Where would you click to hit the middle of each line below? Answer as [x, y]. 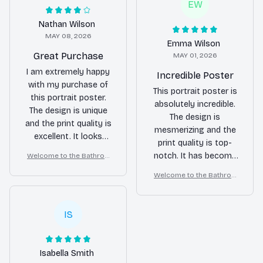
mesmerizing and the [195, 130]
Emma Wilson [194, 43]
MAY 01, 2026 [195, 55]
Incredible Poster [195, 75]
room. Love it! [195, 181]
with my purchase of [68, 85]
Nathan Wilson [67, 25]
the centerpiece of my [195, 168]
